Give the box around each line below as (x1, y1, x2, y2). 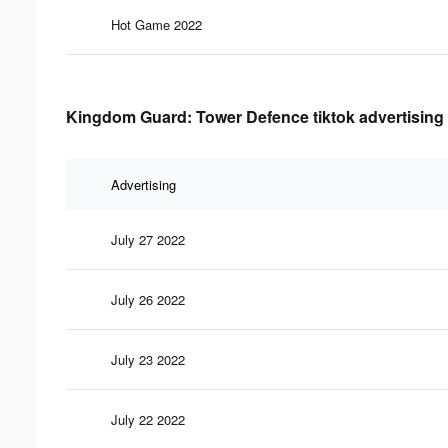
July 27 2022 (111, 229, 185, 249)
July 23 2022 (111, 349, 185, 369)
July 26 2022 (111, 289, 185, 309)
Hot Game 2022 (111, 14, 202, 34)
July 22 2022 (111, 409, 185, 429)
